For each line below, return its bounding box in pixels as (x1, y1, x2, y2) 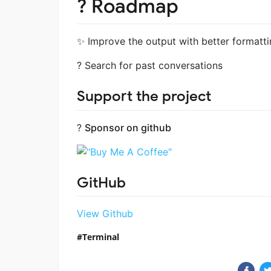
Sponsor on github (85, 121, 171, 134)
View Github (77, 207, 133, 220)
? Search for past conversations (77, 59, 223, 72)
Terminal (82, 230, 119, 243)
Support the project (77, 87, 211, 106)
